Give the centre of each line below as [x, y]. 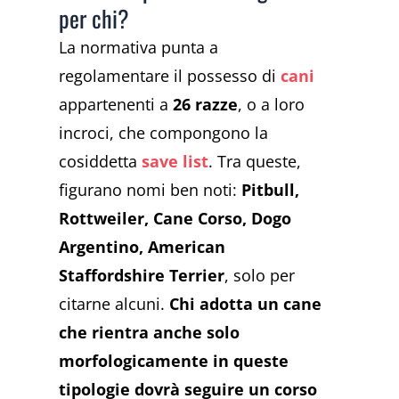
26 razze [206, 105]
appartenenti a [116, 105]
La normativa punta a [139, 48]
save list [175, 162]
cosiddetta [101, 162]
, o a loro [272, 105]
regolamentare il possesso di [170, 76]
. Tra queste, [255, 162]
